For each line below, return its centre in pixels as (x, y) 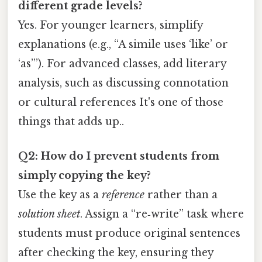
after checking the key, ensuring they (116, 253)
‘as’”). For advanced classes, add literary (122, 63)
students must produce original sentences (129, 234)
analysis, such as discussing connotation (123, 83)
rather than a (181, 195)
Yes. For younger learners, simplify (111, 25)
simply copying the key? (85, 176)
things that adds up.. (71, 121)
